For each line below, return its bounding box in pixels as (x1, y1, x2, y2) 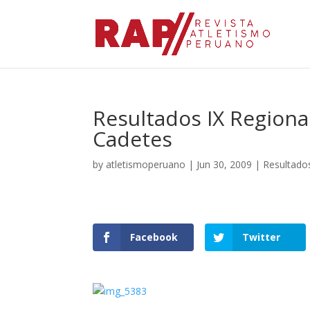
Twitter (241, 230, 280, 244)
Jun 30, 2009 (197, 158, 253, 171)
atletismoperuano (106, 158, 186, 171)
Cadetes (93, 125, 173, 153)
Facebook (130, 230, 179, 244)
